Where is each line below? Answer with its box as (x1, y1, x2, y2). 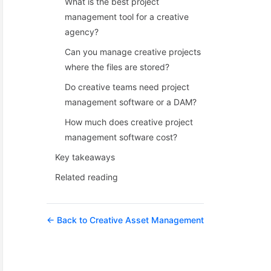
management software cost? (65, 132, 178, 142)
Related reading (55, 172, 119, 182)
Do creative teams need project (65, 82, 190, 92)
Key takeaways (55, 152, 116, 162)
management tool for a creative (65, 11, 189, 22)
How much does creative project (65, 117, 194, 127)
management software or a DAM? (65, 97, 197, 107)
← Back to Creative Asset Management (47, 215, 204, 225)
